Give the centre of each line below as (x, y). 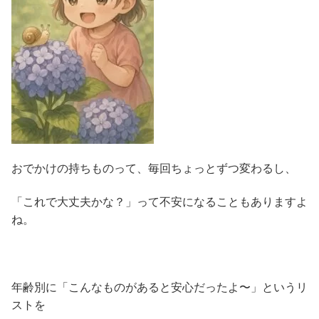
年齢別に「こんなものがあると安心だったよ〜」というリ (159, 288)
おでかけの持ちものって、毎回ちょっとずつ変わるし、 (154, 168)
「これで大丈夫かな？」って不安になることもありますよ (159, 202)
